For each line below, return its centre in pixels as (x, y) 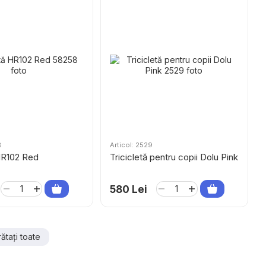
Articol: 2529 (131, 145)
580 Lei (128, 189)
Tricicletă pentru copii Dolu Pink (174, 157)
